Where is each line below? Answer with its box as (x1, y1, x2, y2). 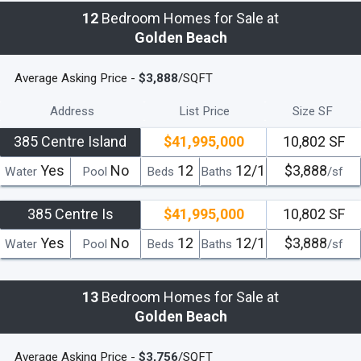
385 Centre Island (14, 132, 127, 150)
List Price (179, 103, 230, 118)
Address (50, 103, 95, 118)
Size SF (293, 103, 334, 118)
